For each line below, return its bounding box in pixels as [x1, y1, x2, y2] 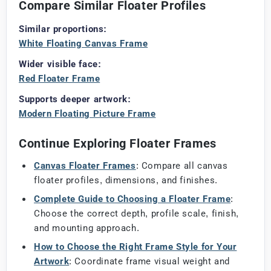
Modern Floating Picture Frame [19, 108, 156, 119]
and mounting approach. [34, 222, 140, 233]
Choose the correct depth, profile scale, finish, [34, 207, 239, 219]
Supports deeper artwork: [19, 93, 131, 105]
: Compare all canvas [135, 160, 228, 171]
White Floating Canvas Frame [19, 38, 148, 49]
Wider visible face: [19, 58, 102, 70]
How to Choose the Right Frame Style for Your [34, 241, 237, 252]
